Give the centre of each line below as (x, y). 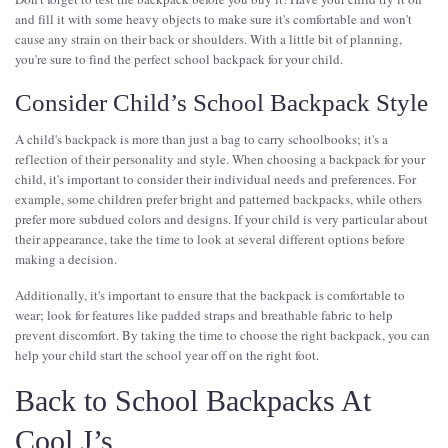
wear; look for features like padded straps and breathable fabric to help (204, 314)
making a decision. (68, 258)
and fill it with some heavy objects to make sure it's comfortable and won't (213, 18)
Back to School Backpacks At (193, 400)
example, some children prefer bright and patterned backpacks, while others (218, 198)
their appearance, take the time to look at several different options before (210, 238)
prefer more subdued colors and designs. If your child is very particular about (221, 218)
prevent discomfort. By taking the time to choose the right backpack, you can (222, 334)
